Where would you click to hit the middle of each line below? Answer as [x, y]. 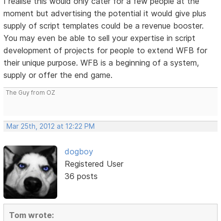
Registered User [94, 164]
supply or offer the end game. [58, 75]
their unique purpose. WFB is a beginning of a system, [101, 62]
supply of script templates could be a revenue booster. [104, 25]
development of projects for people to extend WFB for [106, 50]
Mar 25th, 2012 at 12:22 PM [51, 126]
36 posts [81, 176]
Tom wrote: [32, 215]
